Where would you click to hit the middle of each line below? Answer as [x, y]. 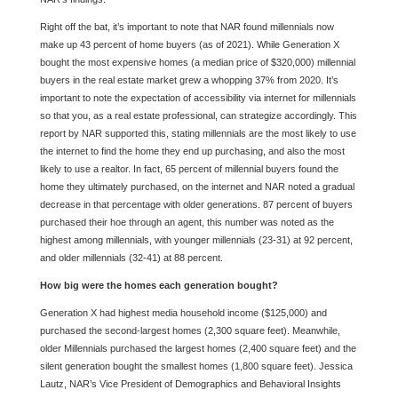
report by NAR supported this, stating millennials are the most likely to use [198, 133]
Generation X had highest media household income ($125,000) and [183, 313]
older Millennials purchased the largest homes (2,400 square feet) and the [198, 348]
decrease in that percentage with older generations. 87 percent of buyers [196, 204]
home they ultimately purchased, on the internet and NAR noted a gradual [197, 187]
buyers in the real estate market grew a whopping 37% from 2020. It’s [189, 80]
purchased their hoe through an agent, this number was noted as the [187, 222]
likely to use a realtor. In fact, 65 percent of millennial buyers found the [189, 169]
